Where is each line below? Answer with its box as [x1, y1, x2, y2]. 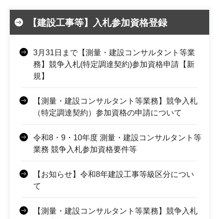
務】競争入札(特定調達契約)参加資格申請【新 [33, 60, 195, 68]
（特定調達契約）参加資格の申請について [33, 108, 182, 117]
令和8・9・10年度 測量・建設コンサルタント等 [33, 133, 201, 142]
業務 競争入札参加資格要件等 [33, 145, 137, 153]
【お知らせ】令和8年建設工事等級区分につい [33, 170, 194, 178]
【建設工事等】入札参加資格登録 [28, 17, 167, 28]
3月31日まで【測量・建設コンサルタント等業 [33, 48, 195, 57]
